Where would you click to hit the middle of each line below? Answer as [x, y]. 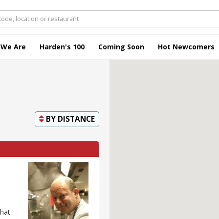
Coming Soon [121, 47]
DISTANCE [76, 119]
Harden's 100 [62, 47]
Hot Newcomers [186, 47]
